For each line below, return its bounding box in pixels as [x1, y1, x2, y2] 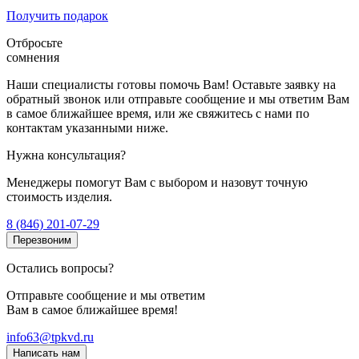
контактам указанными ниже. [6, 121, 168, 135]
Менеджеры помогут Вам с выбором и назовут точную [6, 175, 308, 190]
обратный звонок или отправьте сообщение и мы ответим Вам [6, 92, 349, 107]
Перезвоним [13, 234, 71, 247]
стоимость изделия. [6, 190, 112, 204]
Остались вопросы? [6, 261, 114, 276]
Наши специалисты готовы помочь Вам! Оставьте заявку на [6, 78, 336, 92]
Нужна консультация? [6, 148, 126, 163]
